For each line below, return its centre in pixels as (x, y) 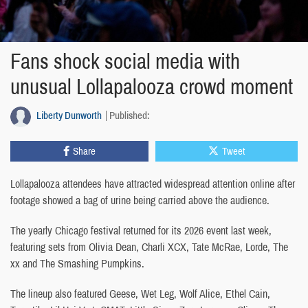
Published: (130, 115)
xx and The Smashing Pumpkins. (77, 263)
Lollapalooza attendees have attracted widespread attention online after (153, 184)
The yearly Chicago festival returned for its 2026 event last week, (141, 230)
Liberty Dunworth (69, 115)
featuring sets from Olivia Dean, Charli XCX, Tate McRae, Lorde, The (149, 247)
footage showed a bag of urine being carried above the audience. (140, 200)
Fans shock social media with (125, 61)
